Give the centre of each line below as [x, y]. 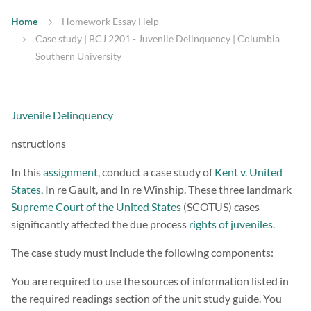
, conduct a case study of [155, 172]
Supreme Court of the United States [96, 207]
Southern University [78, 56]
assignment [70, 172]
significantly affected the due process [100, 224]
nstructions [39, 144]
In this [27, 172]
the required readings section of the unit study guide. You [146, 299]
